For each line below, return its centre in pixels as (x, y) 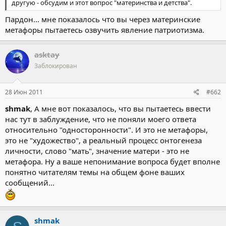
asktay (47, 54)
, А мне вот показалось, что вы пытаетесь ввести (121, 108)
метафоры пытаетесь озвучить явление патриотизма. (105, 30)
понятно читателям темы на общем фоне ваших (95, 172)
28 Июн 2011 (24, 92)
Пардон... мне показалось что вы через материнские (103, 19)
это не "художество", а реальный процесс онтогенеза (103, 140)
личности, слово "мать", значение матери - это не (97, 151)
